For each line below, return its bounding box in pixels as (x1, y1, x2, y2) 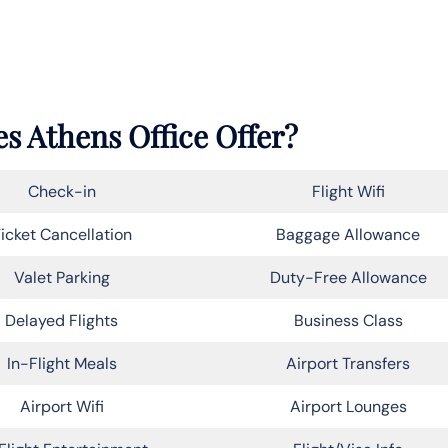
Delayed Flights (5, 309, 118, 331)
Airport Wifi (19, 395, 104, 417)
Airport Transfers (286, 352, 410, 374)
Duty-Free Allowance (269, 266, 427, 288)
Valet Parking (13, 266, 110, 288)
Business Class (293, 309, 403, 331)
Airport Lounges (289, 395, 407, 417)
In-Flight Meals (6, 352, 117, 374)
